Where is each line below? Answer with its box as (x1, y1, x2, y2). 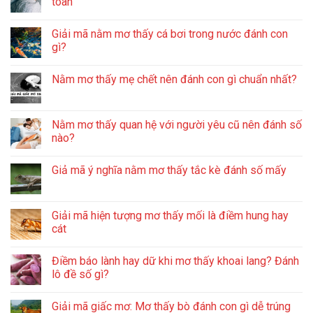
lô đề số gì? (52, 267, 109, 281)
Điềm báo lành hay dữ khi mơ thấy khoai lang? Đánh (52, 254, 299, 268)
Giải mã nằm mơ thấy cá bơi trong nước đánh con (52, 27, 288, 41)
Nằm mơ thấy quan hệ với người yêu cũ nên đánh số (52, 117, 302, 131)
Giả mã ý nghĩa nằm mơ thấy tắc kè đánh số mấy (52, 163, 286, 177)
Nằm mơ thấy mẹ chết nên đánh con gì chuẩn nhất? (52, 72, 297, 86)
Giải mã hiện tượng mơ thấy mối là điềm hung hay (52, 208, 289, 222)
